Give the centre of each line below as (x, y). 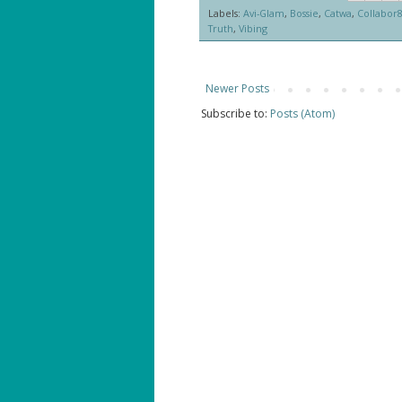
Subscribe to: (236, 113)
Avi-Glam (264, 13)
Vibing (253, 28)
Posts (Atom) (302, 113)
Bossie (304, 13)
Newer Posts (237, 88)
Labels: (226, 13)
